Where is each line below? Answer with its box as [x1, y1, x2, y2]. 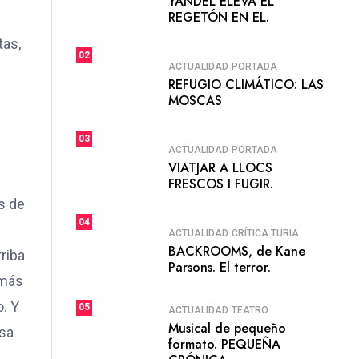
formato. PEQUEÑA [168, 335, 280, 353]
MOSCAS [168, 91, 222, 110]
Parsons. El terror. [168, 257, 271, 276]
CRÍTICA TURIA [232, 227, 299, 239]
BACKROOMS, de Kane [168, 241, 305, 260]
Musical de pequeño [168, 319, 286, 337]
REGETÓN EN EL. [168, 7, 269, 26]
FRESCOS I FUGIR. [168, 174, 273, 193]
